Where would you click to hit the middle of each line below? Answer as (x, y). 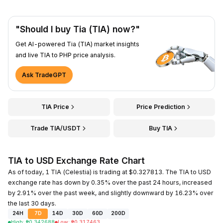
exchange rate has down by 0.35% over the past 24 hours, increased (110, 182)
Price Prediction (161, 107)
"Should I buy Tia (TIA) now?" (78, 29)
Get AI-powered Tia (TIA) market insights (77, 44)
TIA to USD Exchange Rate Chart (76, 160)
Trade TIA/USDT (55, 128)
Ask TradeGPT (44, 75)
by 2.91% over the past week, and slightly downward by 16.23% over (111, 193)
